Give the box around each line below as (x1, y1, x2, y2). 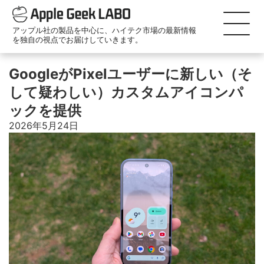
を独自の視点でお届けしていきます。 (12, 34, 143, 44)
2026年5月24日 (9, 120, 78, 131)
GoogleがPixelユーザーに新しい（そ (9, 65, 252, 82)
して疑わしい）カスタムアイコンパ (9, 84, 243, 101)
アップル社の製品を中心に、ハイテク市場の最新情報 (12, 25, 196, 35)
